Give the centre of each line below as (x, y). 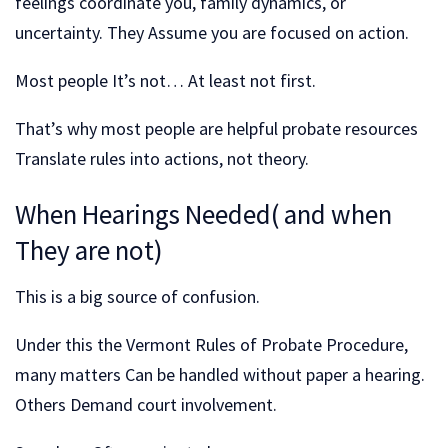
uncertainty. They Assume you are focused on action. (212, 32)
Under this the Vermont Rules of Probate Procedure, (211, 344)
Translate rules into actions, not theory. (162, 158)
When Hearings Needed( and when (203, 214)
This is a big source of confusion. (137, 296)
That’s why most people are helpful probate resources (216, 128)
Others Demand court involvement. (146, 404)
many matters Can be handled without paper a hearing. (220, 374)
